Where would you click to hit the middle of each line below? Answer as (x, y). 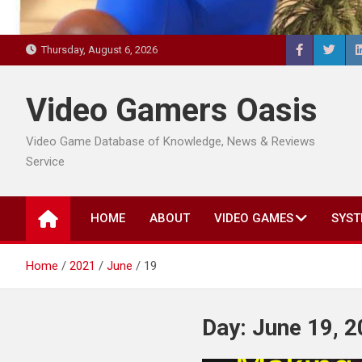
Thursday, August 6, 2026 (97, 50)
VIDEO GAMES (254, 218)
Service (45, 162)
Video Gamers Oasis (172, 110)
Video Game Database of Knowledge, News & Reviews (170, 141)
